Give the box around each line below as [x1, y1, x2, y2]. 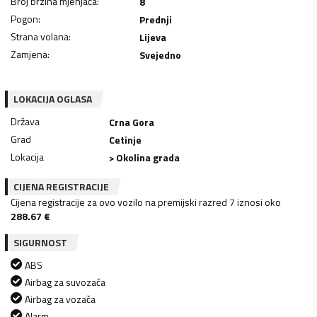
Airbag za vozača [25, 291, 96, 306]
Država [11, 113, 40, 129]
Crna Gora [109, 114, 155, 129]
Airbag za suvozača [25, 274, 105, 289]
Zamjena [11, 46, 47, 62]
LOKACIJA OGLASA [13, 91, 92, 106]
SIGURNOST [13, 234, 67, 250]
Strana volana [11, 28, 69, 44]
